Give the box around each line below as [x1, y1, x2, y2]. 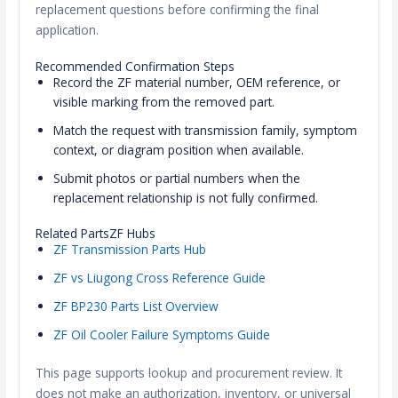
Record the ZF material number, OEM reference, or [53, 74, 341, 92]
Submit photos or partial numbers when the [53, 170, 301, 187]
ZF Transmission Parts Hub [53, 240, 207, 258]
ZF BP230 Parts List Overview [53, 297, 219, 314]
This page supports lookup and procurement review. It [36, 364, 343, 382]
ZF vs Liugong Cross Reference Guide [53, 268, 267, 286]
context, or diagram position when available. [53, 141, 305, 159]
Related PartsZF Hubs [36, 224, 156, 242]
